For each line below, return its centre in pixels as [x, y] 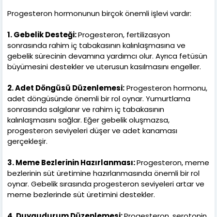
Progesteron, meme [173, 163]
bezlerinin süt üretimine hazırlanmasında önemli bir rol [103, 173]
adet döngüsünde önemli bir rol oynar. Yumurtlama [99, 99]
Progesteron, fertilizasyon [124, 35]
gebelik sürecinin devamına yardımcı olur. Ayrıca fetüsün [107, 56]
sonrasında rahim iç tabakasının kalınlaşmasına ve [96, 46]
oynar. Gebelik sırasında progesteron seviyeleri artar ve [106, 184]
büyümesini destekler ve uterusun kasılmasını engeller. [104, 67]
